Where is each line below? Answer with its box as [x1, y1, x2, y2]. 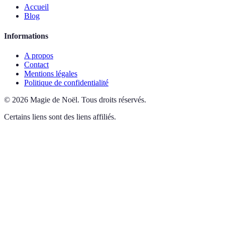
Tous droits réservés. [81, 95, 146, 104]
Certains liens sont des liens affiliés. [4, 112, 116, 121]
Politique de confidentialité [24, 78, 108, 87]
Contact [24, 60, 49, 69]
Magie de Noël [30, 95, 77, 104]
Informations [4, 31, 48, 40]
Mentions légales [24, 69, 77, 78]
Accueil [24, 3, 49, 12]
